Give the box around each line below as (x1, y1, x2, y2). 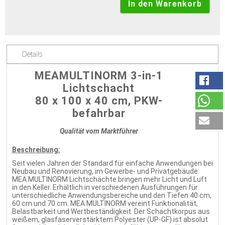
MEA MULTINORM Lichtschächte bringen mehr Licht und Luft (12, 175, 207, 184)
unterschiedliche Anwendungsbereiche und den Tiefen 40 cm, (12, 191, 211, 200)
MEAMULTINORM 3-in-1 (34, 69, 163, 82)
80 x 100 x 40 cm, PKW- (35, 94, 163, 107)
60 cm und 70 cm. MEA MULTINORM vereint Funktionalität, (12, 199, 198, 208)
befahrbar (72, 106, 126, 120)
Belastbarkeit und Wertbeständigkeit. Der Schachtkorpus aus (12, 207, 210, 216)
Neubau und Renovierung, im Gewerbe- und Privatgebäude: (12, 167, 199, 176)
